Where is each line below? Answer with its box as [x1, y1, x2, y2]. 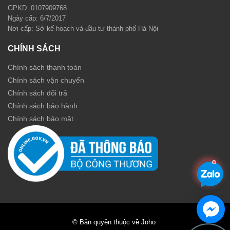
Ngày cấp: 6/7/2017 [8, 14, 66, 22]
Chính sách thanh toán [8, 63, 82, 71]
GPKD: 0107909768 [8, 4, 67, 12]
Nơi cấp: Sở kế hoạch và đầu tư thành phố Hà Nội [8, 24, 158, 32]
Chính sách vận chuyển [8, 75, 84, 84]
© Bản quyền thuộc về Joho [72, 218, 158, 226]
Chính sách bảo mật [8, 114, 73, 123]
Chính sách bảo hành [8, 101, 78, 110]
